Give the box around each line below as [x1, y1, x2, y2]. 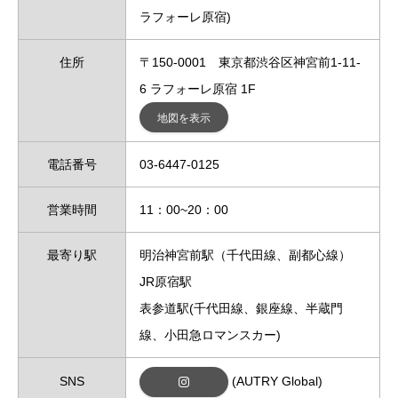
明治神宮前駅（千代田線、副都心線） [139, 248, 351, 263]
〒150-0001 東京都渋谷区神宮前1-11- [139, 55, 361, 70]
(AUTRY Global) [228, 373, 322, 388]
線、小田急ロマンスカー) [139, 328, 281, 343]
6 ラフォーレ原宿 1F [139, 82, 256, 97]
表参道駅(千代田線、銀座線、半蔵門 [139, 301, 343, 316]
